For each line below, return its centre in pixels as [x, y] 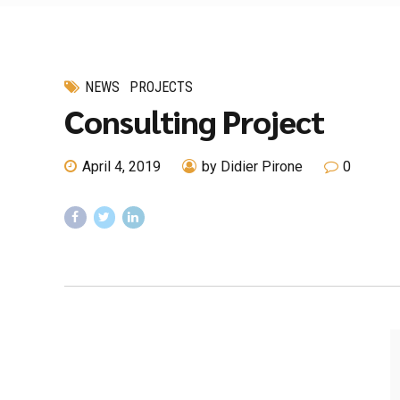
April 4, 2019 [121, 167]
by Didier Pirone [252, 167]
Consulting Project [194, 121]
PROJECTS [162, 87]
